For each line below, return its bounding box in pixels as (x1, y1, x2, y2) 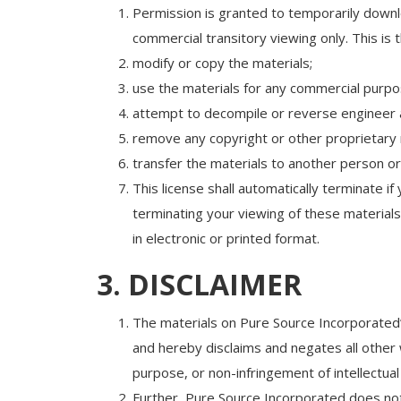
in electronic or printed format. (132, 229, 320, 248)
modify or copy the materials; (132, 54, 312, 73)
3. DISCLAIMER (96, 265, 302, 304)
